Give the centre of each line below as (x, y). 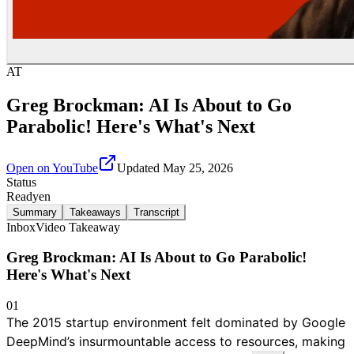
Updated (140, 168)
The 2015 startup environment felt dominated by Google (176, 323)
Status (21, 182)
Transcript (156, 212)
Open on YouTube (52, 168)
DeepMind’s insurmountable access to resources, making (176, 342)
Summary (35, 212)
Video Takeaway (78, 227)
